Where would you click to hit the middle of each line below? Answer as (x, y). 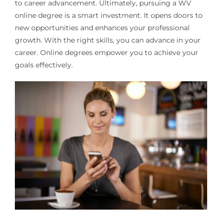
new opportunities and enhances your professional (102, 28)
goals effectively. (44, 65)
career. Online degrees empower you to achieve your (106, 53)
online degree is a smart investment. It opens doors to (109, 16)
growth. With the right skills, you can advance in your (108, 40)
